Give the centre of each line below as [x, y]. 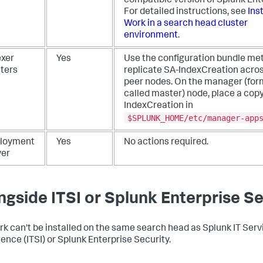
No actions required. [166, 143]
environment [151, 36]
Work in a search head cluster [186, 24]
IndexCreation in [159, 107]
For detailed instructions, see [186, 13]
